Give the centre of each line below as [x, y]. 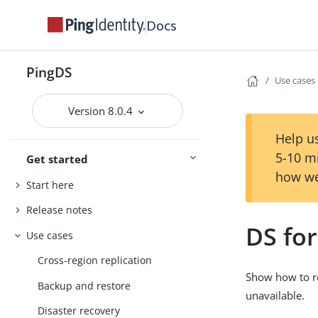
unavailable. [275, 295]
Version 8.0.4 [102, 111]
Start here [50, 185]
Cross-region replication [95, 261]
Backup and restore [84, 285]
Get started [57, 159]
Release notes [60, 210]
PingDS [49, 72]
